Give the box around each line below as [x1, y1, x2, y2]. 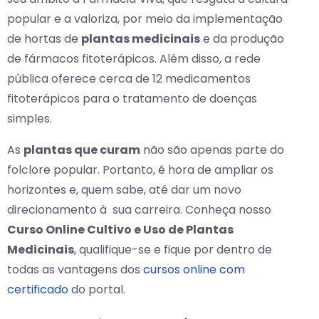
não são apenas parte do [140, 142, 284, 159]
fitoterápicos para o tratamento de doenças [7, 90, 257, 108]
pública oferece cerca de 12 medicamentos [7, 70, 251, 88]
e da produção [200, 31, 284, 48]
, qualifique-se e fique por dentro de [74, 241, 272, 258]
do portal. [68, 281, 125, 298]
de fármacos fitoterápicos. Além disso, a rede [7, 51, 261, 68]
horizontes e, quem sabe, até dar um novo [7, 182, 241, 199]
